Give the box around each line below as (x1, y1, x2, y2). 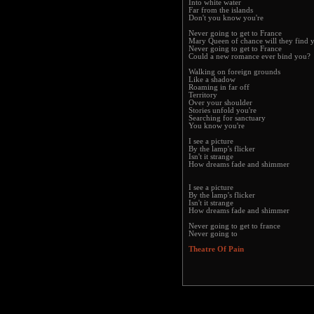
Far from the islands (189, 6, 253, 14)
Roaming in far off (189, 83, 250, 91)
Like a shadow (189, 76, 235, 83)
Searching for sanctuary (189, 114, 266, 122)
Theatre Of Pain (189, 245, 244, 253)
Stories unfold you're (189, 107, 257, 114)
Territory (189, 91, 217, 99)
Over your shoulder (189, 99, 252, 107)
